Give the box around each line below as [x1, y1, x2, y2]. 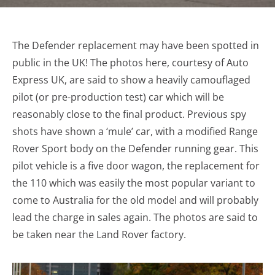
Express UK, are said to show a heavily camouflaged [12, 73, 250, 87]
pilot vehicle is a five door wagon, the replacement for [12, 159, 260, 172]
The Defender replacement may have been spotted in [12, 39, 259, 52]
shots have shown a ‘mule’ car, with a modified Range [12, 125, 258, 138]
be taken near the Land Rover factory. [12, 228, 186, 241]
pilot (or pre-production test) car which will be [12, 90, 224, 104]
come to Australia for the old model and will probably [12, 193, 258, 207]
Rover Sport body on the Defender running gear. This [12, 142, 258, 155]
